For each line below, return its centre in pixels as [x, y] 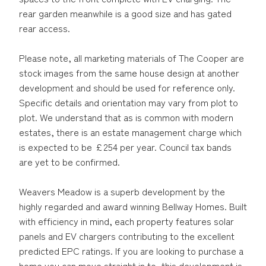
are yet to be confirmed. [69, 161]
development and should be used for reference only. [127, 87]
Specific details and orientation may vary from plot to [129, 102]
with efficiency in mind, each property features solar [126, 221]
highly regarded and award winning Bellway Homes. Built [133, 206]
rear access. [45, 28]
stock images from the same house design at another [129, 72]
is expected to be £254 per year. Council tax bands [125, 146]
